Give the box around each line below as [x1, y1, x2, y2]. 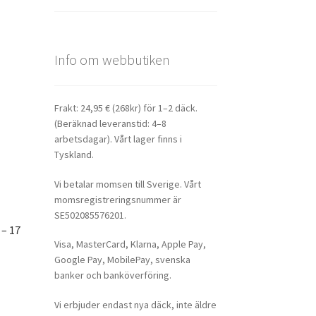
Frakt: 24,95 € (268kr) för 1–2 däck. [54, 101, 197, 114]
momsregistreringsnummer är [54, 193, 181, 206]
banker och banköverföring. [54, 269, 171, 282]
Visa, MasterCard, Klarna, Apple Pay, [54, 238, 206, 251]
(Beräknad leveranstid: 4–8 [54, 116, 166, 130]
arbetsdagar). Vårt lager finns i [54, 132, 182, 145]
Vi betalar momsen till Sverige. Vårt [54, 177, 201, 190]
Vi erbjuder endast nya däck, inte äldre [54, 298, 217, 312]
